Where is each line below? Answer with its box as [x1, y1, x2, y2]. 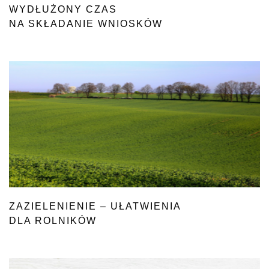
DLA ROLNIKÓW [9, 216, 97, 226]
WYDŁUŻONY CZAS [9, 4, 117, 14]
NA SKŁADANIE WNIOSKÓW [9, 19, 163, 29]
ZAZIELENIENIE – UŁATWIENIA [9, 201, 181, 211]
